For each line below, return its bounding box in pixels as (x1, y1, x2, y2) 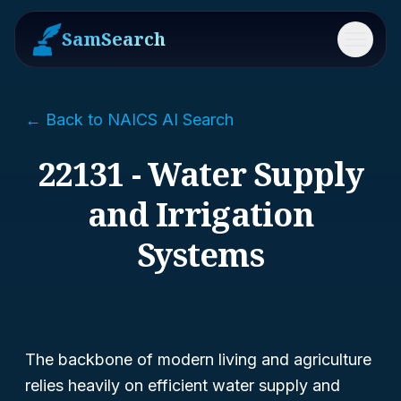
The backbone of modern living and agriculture (25, 350, 371, 369)
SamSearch (62, 27, 166, 51)
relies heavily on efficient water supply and (25, 376, 340, 395)
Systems (137, 233, 264, 277)
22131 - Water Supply (38, 152, 363, 196)
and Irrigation (88, 192, 313, 236)
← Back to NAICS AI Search (25, 110, 234, 129)
